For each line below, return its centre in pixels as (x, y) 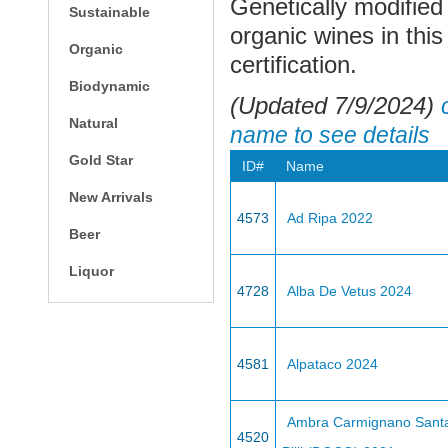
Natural (93, 123)
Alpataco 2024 (332, 364)
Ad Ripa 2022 (330, 218)
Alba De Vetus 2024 (349, 291)
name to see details (330, 135)
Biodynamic (109, 86)
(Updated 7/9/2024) (335, 106)
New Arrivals (111, 197)
